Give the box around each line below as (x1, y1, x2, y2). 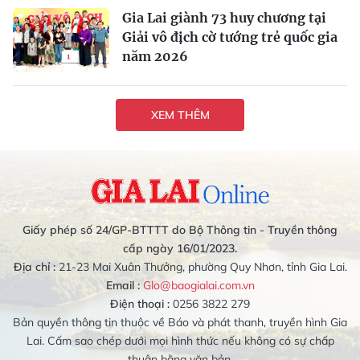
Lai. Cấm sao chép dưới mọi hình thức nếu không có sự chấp (26, 333, 334, 349)
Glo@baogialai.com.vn (142, 278, 255, 293)
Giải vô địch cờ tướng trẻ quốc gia (122, 29, 337, 46)
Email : (105, 278, 140, 293)
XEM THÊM (150, 107, 210, 122)
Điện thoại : (110, 297, 170, 312)
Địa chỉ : (13, 260, 55, 275)
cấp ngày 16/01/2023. (123, 241, 237, 256)
